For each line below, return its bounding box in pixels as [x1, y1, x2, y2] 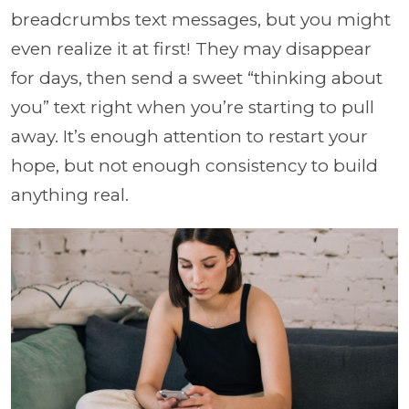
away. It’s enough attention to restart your [11, 125, 368, 147]
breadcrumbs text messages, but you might [11, 8, 391, 30]
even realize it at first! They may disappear [11, 37, 372, 59]
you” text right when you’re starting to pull [11, 96, 374, 118]
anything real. [11, 184, 129, 205]
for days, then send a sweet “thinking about [11, 67, 383, 89]
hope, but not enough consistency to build [11, 154, 378, 176]
